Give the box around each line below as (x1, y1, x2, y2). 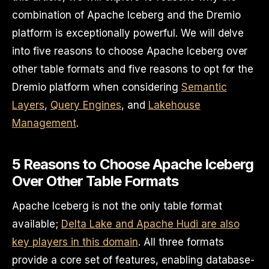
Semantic (181, 81, 227, 93)
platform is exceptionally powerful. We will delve (12, 27, 244, 39)
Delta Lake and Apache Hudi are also (61, 218, 240, 230)
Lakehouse (148, 99, 201, 111)
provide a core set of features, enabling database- (12, 254, 255, 266)
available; (12, 218, 61, 230)
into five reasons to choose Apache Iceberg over (12, 45, 248, 57)
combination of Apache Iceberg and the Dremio (12, 9, 241, 21)
